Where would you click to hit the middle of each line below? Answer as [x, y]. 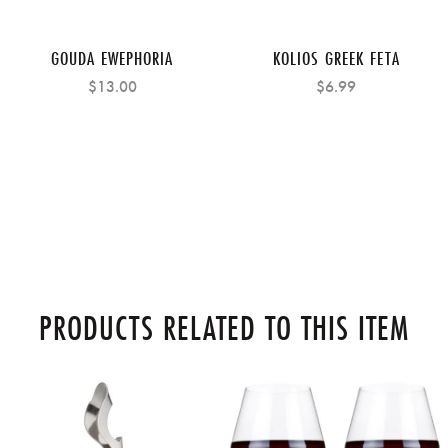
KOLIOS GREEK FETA [336, 58]
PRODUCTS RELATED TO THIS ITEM [224, 328]
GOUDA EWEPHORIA [112, 58]
